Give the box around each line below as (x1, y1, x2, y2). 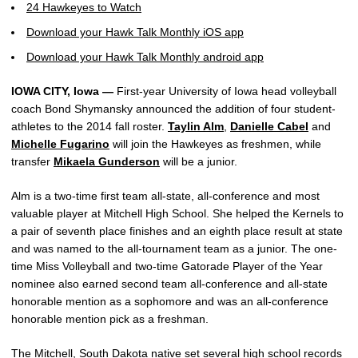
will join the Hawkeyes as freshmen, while (109, 137, 321, 150)
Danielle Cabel (230, 119, 308, 133)
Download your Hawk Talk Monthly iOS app (26, 25, 244, 38)
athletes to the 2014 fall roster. (11, 119, 168, 133)
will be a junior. (160, 154, 237, 168)
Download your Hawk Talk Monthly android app (26, 50, 264, 63)
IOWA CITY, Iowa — (11, 84, 113, 97)
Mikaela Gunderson (54, 154, 160, 168)
